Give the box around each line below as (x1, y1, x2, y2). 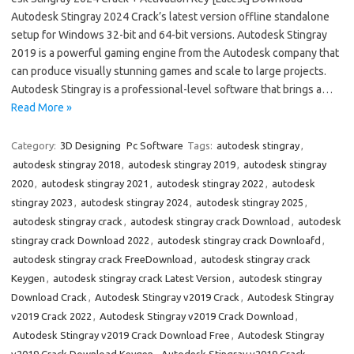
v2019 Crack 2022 (11, 311, 92, 322)
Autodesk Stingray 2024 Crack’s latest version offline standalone (11, 10, 330, 23)
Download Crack (11, 292, 87, 303)
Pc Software (126, 140, 183, 151)
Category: (11, 140, 58, 151)
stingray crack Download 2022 (11, 235, 149, 246)
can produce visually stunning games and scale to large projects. (11, 65, 329, 77)
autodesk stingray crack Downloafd (157, 235, 321, 246)
